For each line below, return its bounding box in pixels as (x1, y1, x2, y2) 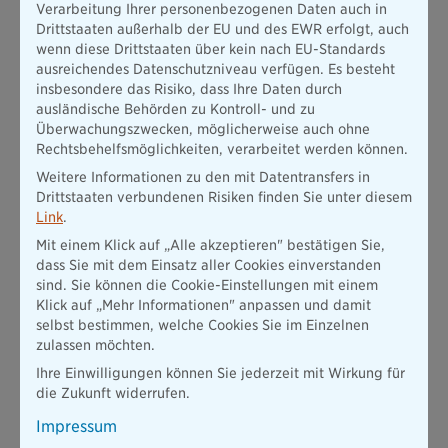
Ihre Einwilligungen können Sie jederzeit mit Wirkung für (36, 365, 405, 381)
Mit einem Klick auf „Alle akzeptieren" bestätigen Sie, (36, 237, 385, 253)
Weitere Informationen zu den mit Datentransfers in (36, 169, 370, 185)
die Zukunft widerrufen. (36, 385, 190, 401)
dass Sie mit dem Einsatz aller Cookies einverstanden (36, 257, 381, 273)
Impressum (36, 417, 117, 436)
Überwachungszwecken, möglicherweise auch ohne (36, 121, 370, 137)
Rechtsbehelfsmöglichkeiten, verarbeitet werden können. (36, 141, 408, 157)
